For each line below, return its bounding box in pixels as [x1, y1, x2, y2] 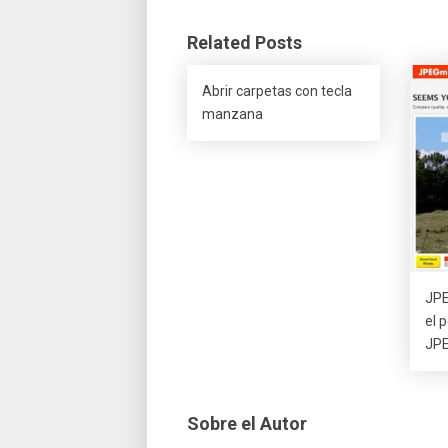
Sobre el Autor [187, 413, 307, 435]
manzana [202, 106, 263, 122]
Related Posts [187, 32, 302, 53]
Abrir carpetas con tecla [202, 83, 352, 99]
